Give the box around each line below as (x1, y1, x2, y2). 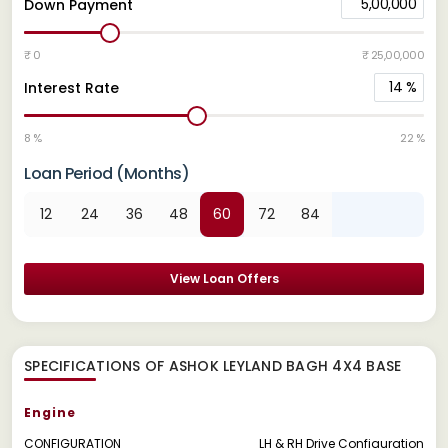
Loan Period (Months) (24, 161, 189, 185)
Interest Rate (24, 77, 119, 98)
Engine (24, 403, 76, 421)
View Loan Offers (169, 269, 279, 287)
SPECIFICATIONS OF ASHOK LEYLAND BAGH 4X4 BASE (24, 355, 402, 376)
